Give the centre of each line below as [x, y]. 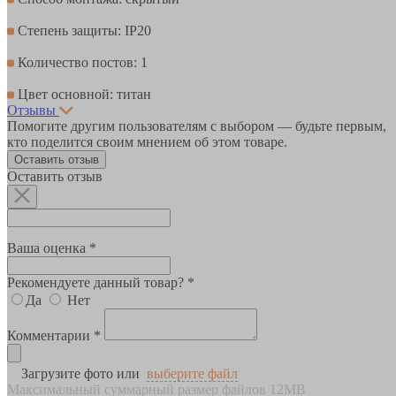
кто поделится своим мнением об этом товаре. [147, 141]
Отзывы [31, 110]
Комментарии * [54, 335]
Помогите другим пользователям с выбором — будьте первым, [197, 126]
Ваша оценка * [52, 247]
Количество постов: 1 [81, 62]
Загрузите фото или [80, 373]
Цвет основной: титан [83, 94]
